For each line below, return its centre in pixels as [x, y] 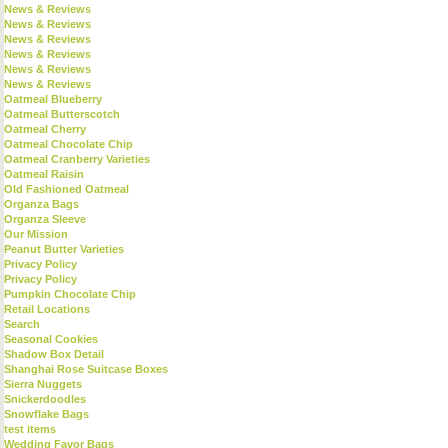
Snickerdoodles [45, 399]
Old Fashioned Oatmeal [66, 189]
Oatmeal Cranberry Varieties [77, 159]
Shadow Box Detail [54, 354]
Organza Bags [41, 204]
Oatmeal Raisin [44, 174]
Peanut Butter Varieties [64, 249]
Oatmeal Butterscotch [62, 114]
